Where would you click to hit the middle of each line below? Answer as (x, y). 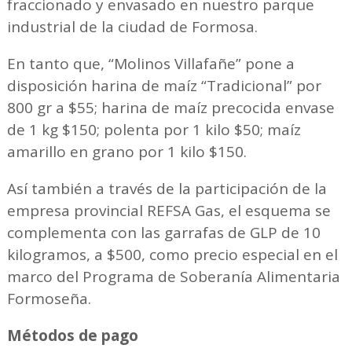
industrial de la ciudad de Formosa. (132, 26)
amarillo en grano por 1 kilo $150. (126, 151)
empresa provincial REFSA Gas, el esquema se (169, 210)
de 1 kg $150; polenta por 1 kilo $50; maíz (154, 129)
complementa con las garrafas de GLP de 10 (163, 232)
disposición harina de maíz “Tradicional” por (164, 85)
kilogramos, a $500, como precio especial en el (172, 254)
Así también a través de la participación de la (167, 188)
